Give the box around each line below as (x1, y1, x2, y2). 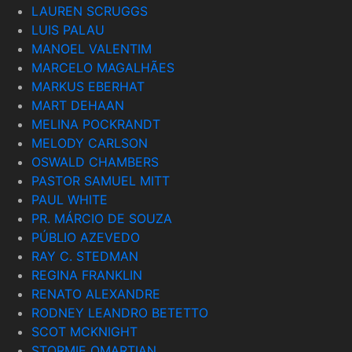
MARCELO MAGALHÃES (31, 59, 174, 75)
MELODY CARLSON (31, 134, 148, 151)
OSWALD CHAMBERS (31, 153, 159, 170)
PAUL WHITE (31, 191, 108, 207)
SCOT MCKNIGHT (31, 323, 137, 339)
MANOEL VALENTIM (31, 40, 152, 57)
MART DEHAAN (31, 97, 124, 113)
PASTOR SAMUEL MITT (31, 172, 170, 189)
